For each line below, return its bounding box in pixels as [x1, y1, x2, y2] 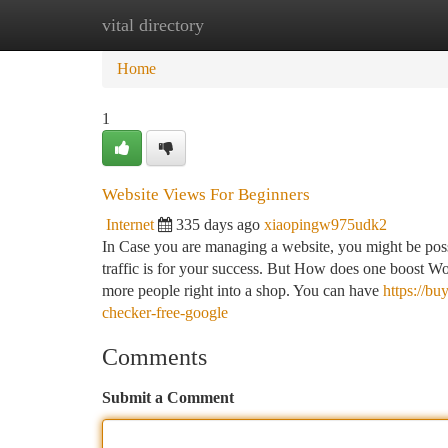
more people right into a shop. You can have [102, 282, 383, 299]
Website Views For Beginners [102, 185, 310, 204]
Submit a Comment [102, 389, 234, 406]
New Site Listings [201, 16, 314, 33]
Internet [106, 216, 154, 233]
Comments [102, 344, 207, 370]
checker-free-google [102, 304, 228, 321]
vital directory [102, 15, 204, 35]
